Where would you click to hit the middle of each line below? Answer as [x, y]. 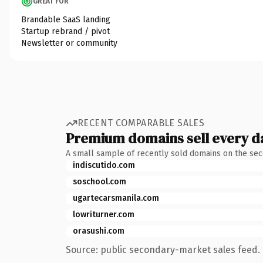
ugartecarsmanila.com [116, 198]
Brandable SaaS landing [66, 19]
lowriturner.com [104, 214]
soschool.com [100, 181]
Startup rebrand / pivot [65, 31]
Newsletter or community [69, 43]
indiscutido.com [104, 165]
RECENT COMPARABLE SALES [141, 123]
